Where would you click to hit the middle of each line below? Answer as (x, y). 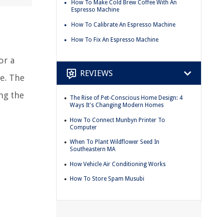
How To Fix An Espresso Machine (115, 39)
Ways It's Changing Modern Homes (117, 105)
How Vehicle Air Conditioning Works (118, 164)
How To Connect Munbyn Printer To (117, 120)
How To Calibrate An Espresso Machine (123, 24)
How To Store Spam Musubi (107, 179)
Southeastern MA (93, 149)
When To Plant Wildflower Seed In (115, 142)
